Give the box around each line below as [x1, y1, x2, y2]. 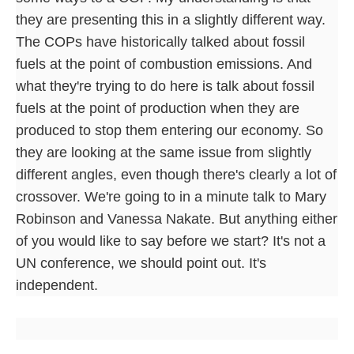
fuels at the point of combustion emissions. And [16, 55, 312, 72]
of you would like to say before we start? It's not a [16, 232, 326, 249]
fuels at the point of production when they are [16, 100, 299, 116]
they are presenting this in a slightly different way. [16, 11, 326, 28]
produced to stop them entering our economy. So [16, 122, 323, 138]
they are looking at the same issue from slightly [16, 144, 311, 160]
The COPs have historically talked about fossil [16, 33, 305, 50]
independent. [16, 277, 98, 293]
